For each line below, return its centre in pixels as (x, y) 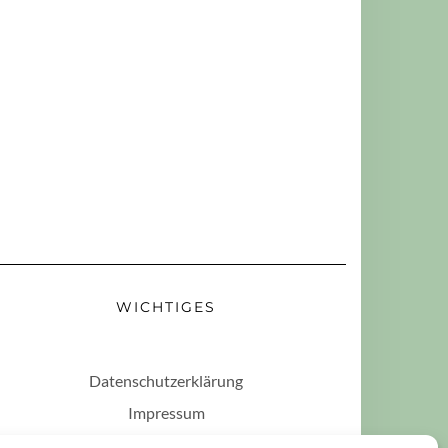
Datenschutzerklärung (166, 380)
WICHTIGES (166, 307)
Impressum (166, 412)
